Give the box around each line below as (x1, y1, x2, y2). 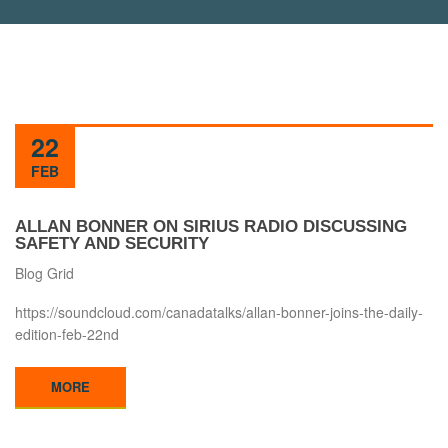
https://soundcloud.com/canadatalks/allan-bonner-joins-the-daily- (15, 301, 423, 322)
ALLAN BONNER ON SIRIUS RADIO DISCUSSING (15, 216, 407, 236)
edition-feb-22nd (15, 323, 119, 344)
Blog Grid (15, 262, 74, 283)
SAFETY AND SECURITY (15, 233, 209, 253)
